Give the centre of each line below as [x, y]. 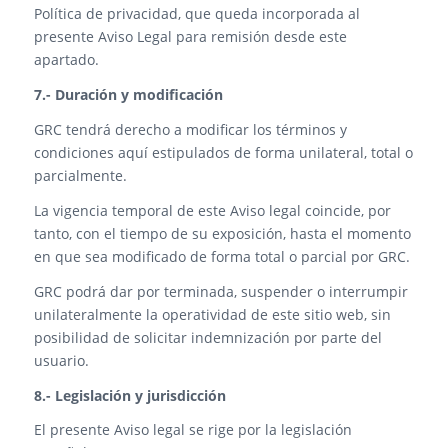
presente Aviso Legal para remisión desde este [190, 37]
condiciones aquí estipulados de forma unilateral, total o [223, 152]
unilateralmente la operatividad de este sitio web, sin [212, 314]
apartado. [66, 60]
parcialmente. [80, 175]
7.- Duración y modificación [128, 94]
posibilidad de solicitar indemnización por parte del [207, 337]
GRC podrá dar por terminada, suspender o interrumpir [220, 291]
